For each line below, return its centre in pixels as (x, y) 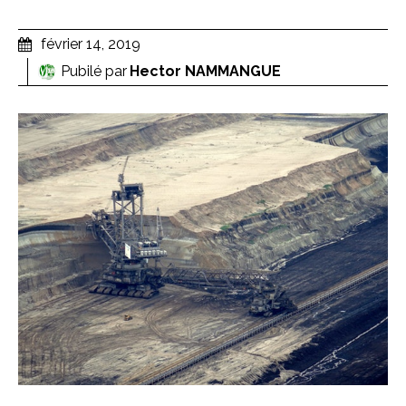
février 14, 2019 (91, 43)
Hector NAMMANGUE (205, 71)
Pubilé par (94, 71)
